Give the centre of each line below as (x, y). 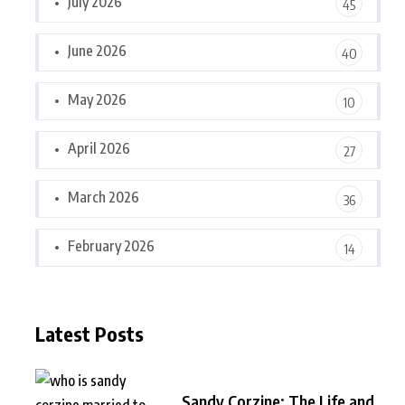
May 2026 (97, 99)
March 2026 (104, 197)
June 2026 (97, 51)
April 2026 (99, 148)
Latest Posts (89, 334)
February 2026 (111, 246)
